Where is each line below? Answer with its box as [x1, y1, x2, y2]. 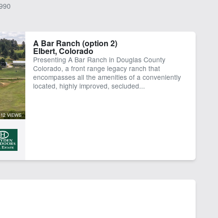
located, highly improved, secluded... [33, 80, 145, 91]
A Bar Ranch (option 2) [33, 37, 117, 49]
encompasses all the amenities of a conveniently [33, 72, 181, 82]
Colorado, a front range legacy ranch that [33, 63, 160, 73]
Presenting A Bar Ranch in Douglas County [33, 54, 165, 64]
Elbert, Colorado [33, 45, 93, 56]
